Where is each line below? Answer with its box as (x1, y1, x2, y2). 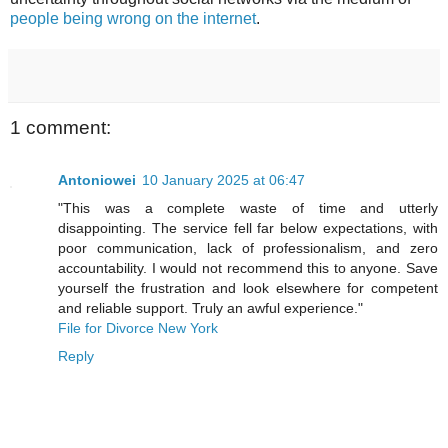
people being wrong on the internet (10, 10, 256, 28)
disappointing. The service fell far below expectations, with (58, 219, 438, 236)
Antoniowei (58, 171, 136, 188)
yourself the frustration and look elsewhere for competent (58, 279, 438, 296)
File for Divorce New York (58, 319, 218, 336)
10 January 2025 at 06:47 (142, 171, 305, 188)
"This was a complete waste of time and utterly (58, 199, 438, 216)
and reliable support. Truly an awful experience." (58, 299, 363, 316)
